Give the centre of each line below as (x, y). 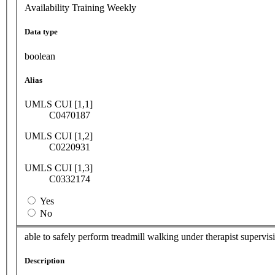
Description (45, 260)
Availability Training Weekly (80, 8)
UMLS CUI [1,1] (59, 104)
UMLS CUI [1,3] (59, 168)
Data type (41, 32)
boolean (40, 56)
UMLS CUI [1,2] (59, 136)
